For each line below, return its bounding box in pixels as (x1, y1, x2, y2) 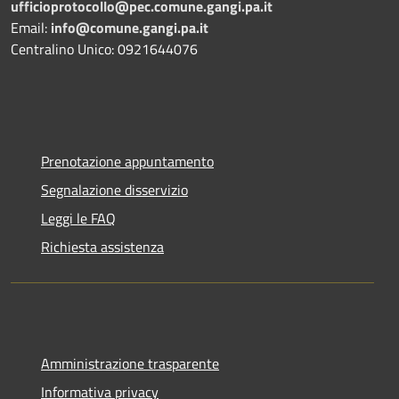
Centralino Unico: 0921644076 (11, 37, 198, 60)
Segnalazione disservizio (41, 178, 188, 200)
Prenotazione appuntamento (41, 150, 214, 172)
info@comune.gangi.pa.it (51, 16, 208, 38)
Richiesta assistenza (41, 235, 164, 257)
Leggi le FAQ (41, 207, 116, 229)
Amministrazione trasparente (41, 352, 219, 374)
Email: (11, 16, 51, 38)
